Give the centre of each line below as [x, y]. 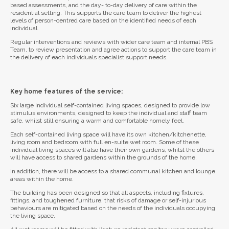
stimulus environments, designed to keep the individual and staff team [109, 113]
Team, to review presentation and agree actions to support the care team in [113, 50]
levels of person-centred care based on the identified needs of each [103, 21]
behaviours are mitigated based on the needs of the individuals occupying [113, 208]
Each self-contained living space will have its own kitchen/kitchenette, [108, 135]
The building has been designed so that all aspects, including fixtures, [107, 193]
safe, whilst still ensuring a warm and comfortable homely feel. [97, 121]
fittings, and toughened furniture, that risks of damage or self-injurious [108, 201]
